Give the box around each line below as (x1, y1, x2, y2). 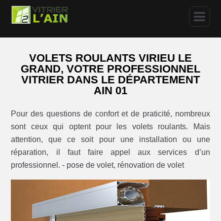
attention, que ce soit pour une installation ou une (11, 135, 210, 144)
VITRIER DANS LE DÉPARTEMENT (21, 74, 200, 86)
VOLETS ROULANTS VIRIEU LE (29, 52, 192, 65)
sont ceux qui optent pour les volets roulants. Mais (11, 122, 210, 131)
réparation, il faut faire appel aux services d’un (11, 147, 210, 156)
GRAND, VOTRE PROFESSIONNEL (21, 63, 200, 75)
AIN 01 (94, 84, 127, 97)
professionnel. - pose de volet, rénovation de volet (11, 160, 184, 169)
